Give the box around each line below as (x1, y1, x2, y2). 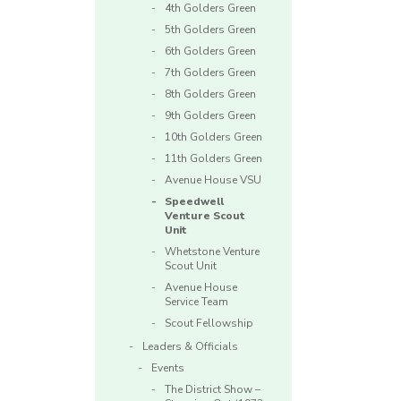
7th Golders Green (165, 65, 256, 81)
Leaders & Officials (142, 339, 238, 354)
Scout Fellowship (165, 316, 253, 331)
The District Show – (165, 382, 260, 397)
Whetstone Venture (165, 244, 260, 260)
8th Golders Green (165, 87, 256, 102)
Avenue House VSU (165, 173, 261, 188)
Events (151, 361, 184, 376)
